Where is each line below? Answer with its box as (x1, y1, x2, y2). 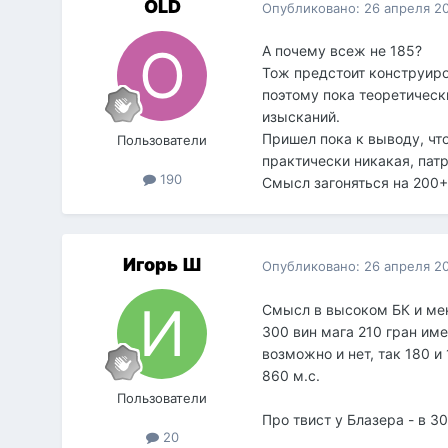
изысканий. (262, 108, 341, 126)
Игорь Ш (122, 254, 202, 276)
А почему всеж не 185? (262, 42, 423, 60)
